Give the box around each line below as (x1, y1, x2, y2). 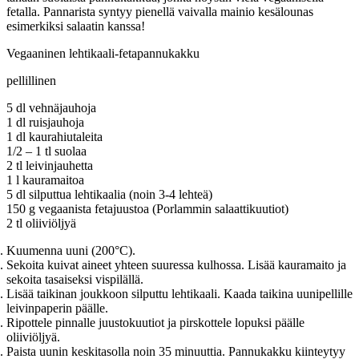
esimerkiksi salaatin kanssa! (6, 18, 145, 33)
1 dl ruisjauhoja (6, 115, 84, 129)
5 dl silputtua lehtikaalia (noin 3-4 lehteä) (6, 187, 212, 201)
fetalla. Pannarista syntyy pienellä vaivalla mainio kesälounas (6, 4, 313, 18)
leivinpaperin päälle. (6, 301, 108, 315)
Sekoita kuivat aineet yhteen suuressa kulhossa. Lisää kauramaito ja (6, 257, 346, 272)
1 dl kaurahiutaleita (6, 129, 103, 143)
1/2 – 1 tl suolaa (6, 143, 87, 158)
